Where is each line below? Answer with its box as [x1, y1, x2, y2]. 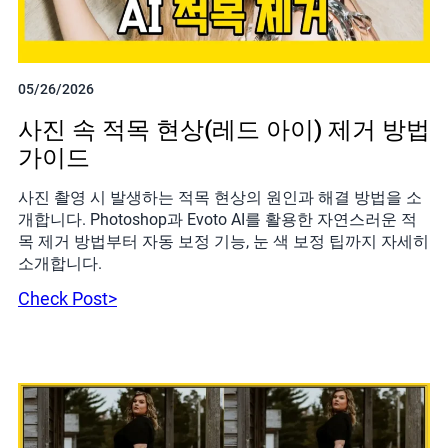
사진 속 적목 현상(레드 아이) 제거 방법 [18, 115, 430, 144]
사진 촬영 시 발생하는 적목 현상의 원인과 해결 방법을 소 [18, 187, 422, 207]
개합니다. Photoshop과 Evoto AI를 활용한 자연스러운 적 [18, 209, 417, 229]
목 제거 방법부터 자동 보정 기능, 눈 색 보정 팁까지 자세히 [18, 231, 429, 251]
